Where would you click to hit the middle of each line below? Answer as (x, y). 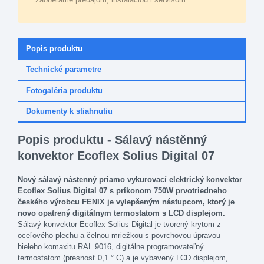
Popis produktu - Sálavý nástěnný (112, 140)
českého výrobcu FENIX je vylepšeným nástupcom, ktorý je (126, 202)
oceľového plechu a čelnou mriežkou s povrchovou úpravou (119, 235)
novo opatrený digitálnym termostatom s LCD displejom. (121, 213)
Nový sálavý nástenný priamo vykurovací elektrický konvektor (130, 179)
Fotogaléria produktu (64, 90)
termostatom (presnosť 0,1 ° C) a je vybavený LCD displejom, (123, 258)
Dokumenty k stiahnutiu (69, 111)
